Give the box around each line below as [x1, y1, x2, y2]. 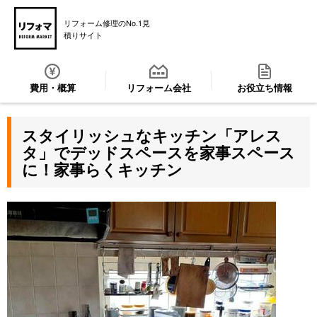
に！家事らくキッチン [22, 158, 183, 180]
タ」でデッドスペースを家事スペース [22, 141, 295, 163]
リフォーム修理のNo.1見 [64, 17, 150, 28]
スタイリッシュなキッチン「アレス [22, 124, 282, 146]
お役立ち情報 [236, 80, 292, 94]
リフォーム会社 [126, 80, 191, 94]
